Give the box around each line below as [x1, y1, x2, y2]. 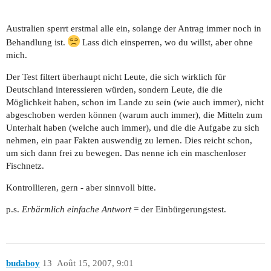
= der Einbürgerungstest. [131, 204, 226, 214]
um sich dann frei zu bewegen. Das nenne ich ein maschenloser [6, 148, 246, 158]
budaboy [6, 258, 40, 269]
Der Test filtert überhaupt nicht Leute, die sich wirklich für [6, 71, 226, 82]
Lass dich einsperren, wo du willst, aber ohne [80, 37, 253, 47]
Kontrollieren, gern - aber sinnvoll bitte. [6, 182, 156, 192]
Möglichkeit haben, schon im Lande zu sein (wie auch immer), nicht [6, 97, 264, 107]
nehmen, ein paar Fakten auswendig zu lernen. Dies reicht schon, [6, 135, 252, 145]
